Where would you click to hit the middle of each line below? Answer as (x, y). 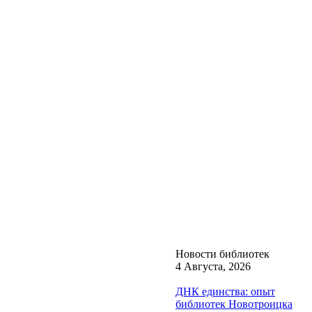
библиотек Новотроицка (234, 304)
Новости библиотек (223, 253)
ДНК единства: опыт (225, 291)
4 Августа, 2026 (213, 266)
